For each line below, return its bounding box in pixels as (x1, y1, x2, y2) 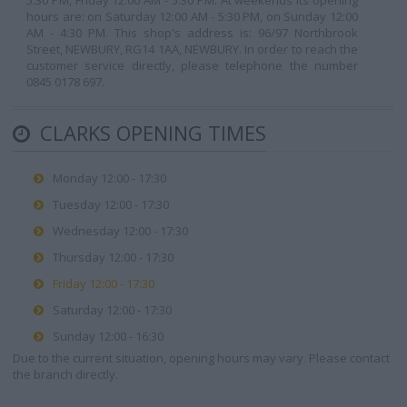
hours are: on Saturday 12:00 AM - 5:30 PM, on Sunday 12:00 (26, 8, 358, 25)
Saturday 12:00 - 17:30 (53, 302, 172, 318)
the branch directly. (13, 366, 118, 382)
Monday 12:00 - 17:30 (53, 170, 166, 186)
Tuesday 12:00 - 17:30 (53, 196, 169, 213)
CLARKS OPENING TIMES (35, 119, 266, 146)
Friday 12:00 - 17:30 (53, 275, 154, 292)
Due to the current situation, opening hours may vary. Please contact (13, 350, 390, 366)
